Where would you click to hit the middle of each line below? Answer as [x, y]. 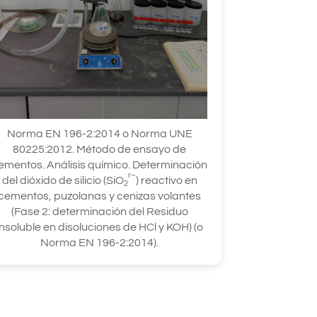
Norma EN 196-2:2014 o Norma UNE [99, 133]
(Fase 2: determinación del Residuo [99, 211]
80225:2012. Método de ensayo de [100, 149]
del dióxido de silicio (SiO [63, 180]
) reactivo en [166, 180]
